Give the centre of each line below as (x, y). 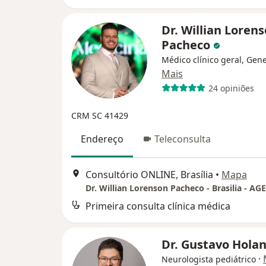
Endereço (102, 139)
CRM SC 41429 (100, 116)
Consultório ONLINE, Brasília (149, 174)
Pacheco (187, 45)
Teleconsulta (183, 139)
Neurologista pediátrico (209, 259)
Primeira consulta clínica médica (158, 206)
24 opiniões (231, 88)
